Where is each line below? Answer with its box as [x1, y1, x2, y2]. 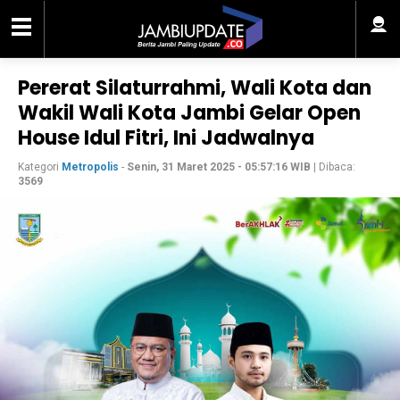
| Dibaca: [311, 161, 355, 173]
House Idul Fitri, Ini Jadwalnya [18, 124, 314, 152]
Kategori [18, 161, 62, 173]
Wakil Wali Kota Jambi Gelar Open [18, 99, 361, 127]
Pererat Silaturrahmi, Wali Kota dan [18, 74, 371, 102]
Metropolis [62, 161, 119, 173]
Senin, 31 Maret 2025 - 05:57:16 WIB [127, 161, 311, 173]
